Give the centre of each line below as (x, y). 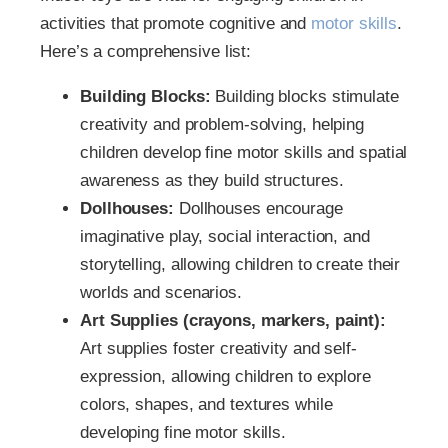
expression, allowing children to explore (225, 377)
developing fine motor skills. (183, 433)
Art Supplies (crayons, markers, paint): (233, 321)
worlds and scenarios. (161, 293)
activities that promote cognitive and (176, 24)
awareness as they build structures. (212, 181)
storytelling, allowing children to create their (240, 265)
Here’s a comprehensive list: (146, 52)
